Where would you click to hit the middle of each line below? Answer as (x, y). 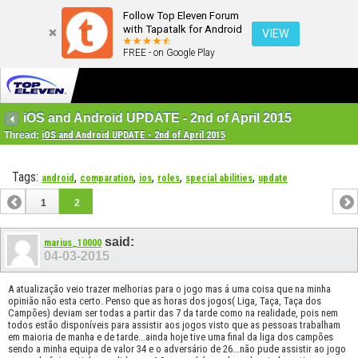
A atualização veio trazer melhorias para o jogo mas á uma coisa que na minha (169, 288)
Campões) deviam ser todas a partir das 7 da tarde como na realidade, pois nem (173, 312)
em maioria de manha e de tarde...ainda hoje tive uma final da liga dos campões (171, 336)
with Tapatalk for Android (183, 29)
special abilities (219, 179)
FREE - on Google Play (169, 53)
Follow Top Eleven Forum (181, 16)
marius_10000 (73, 243)
